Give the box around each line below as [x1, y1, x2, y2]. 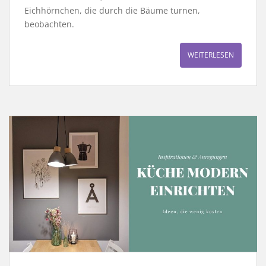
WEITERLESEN [188, 50, 234, 61]
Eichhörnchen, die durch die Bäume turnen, [24, 5, 200, 17]
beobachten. [24, 18, 74, 30]
